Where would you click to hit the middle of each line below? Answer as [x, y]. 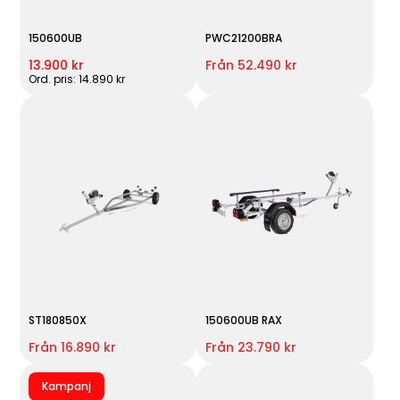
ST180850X [58, 320]
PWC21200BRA [243, 37]
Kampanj [67, 386]
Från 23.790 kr [250, 347]
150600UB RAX [243, 320]
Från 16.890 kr [73, 347]
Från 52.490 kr [251, 65]
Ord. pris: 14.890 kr [77, 79]
